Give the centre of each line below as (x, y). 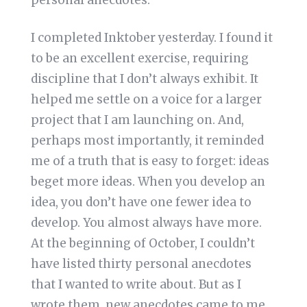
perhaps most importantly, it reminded (147, 141)
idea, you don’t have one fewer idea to (141, 202)
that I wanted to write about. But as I (136, 285)
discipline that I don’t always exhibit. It (144, 79)
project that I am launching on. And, (137, 120)
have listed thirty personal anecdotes (141, 264)
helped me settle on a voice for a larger (146, 100)
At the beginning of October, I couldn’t (143, 244)
